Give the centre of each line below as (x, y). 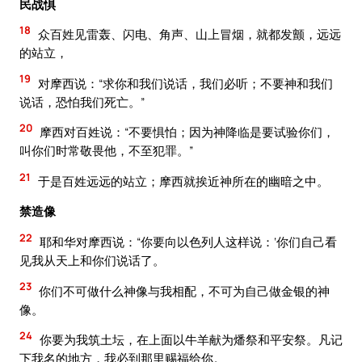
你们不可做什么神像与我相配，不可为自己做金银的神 (183, 290)
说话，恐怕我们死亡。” (82, 101)
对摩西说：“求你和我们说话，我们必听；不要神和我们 (184, 83)
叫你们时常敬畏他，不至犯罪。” (106, 151)
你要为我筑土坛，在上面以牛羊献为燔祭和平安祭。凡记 (190, 340)
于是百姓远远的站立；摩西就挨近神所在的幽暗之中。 (182, 181)
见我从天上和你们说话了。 (92, 261)
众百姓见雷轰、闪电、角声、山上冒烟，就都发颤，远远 (188, 34)
